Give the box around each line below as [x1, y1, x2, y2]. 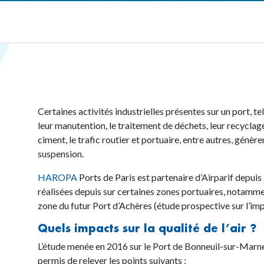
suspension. [37, 148, 85, 159]
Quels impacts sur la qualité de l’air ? [37, 221, 256, 235]
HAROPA [37, 171, 77, 183]
